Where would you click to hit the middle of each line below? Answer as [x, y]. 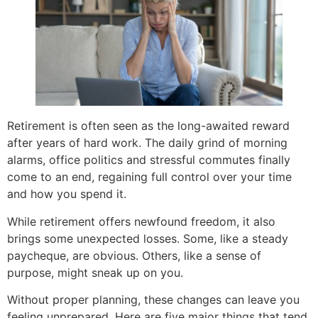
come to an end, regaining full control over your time [149, 177]
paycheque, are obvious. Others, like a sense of [134, 255]
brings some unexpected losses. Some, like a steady [148, 238]
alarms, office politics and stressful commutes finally [149, 160]
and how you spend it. [67, 194]
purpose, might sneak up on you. [95, 272]
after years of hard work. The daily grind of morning [147, 143]
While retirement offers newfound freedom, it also [141, 221]
